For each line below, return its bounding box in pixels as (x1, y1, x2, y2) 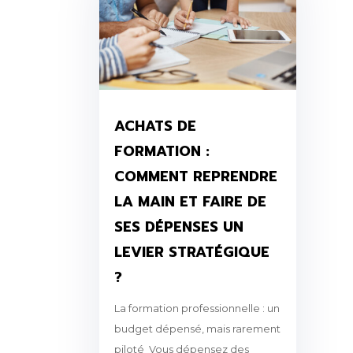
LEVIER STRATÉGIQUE (113, 241, 269, 264)
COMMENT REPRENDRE (113, 165, 277, 188)
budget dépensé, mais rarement (113, 322, 281, 336)
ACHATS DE (113, 115, 196, 138)
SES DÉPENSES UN (113, 216, 243, 239)
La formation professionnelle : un (113, 302, 280, 315)
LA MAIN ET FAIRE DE (113, 191, 266, 214)
